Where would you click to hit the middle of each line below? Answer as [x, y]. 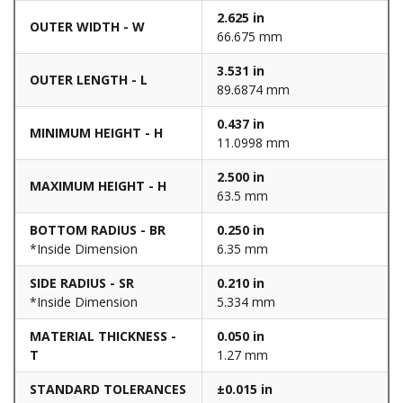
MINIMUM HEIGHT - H [96, 133]
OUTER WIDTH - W [87, 27]
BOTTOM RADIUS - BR [98, 229]
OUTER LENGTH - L [89, 80]
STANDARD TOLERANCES [108, 389]
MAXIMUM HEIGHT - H [98, 186]
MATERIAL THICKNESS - [103, 336]
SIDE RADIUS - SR [82, 282]
